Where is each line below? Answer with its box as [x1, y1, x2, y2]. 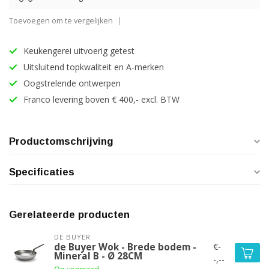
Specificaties [9, 166, 74, 178]
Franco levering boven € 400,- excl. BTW [23, 94, 180, 105]
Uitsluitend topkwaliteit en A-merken [23, 61, 164, 73]
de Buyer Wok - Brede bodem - [54, 241, 196, 253]
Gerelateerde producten [9, 209, 130, 220]
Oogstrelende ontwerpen [23, 77, 121, 89]
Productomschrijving [9, 136, 113, 147]
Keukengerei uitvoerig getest [23, 45, 134, 56]
